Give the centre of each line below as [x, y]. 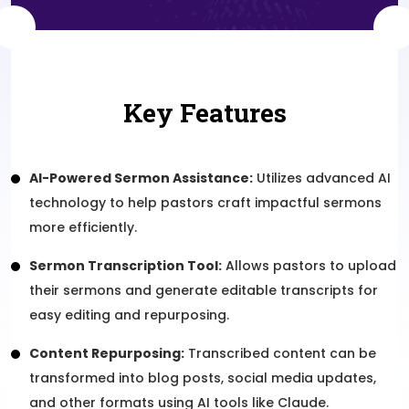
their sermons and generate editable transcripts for [204, 290]
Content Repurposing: [107, 353]
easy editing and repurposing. [129, 315]
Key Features [204, 112]
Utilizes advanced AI [322, 178]
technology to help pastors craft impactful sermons [205, 202]
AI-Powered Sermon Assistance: [141, 178]
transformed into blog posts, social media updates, [203, 378]
